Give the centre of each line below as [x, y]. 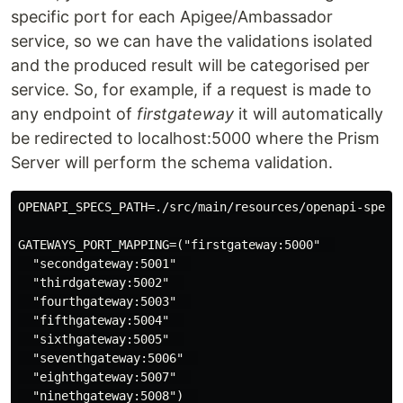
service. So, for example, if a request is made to [191, 90]
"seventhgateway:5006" [108, 358]
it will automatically [309, 114]
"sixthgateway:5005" [101, 340]
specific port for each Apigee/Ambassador [172, 17]
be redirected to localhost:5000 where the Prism [195, 139]
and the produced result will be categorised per [190, 66]
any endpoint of [74, 114]
